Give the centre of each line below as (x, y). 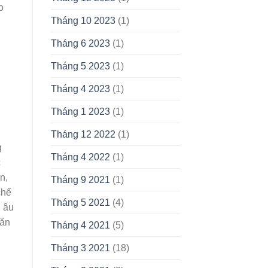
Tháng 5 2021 (80, 203)
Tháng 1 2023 (80, 112)
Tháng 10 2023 (83, 21)
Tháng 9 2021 (80, 180)
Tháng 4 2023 (80, 89)
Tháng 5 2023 (80, 66)
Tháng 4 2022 (80, 157)
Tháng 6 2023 (80, 44)
